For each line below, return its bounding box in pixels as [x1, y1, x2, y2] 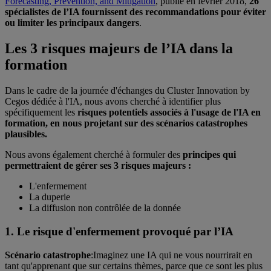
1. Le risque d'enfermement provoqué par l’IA [5, 224, 233, 238]
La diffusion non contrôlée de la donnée [29, 203, 181, 214]
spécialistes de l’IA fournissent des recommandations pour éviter [5, 7, 266, 18]
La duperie [29, 192, 70, 203]
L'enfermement [29, 181, 87, 192]
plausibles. [5, 129, 47, 140]
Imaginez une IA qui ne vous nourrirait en [93, 249, 252, 260]
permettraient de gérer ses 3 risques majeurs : [5, 160, 191, 171]
